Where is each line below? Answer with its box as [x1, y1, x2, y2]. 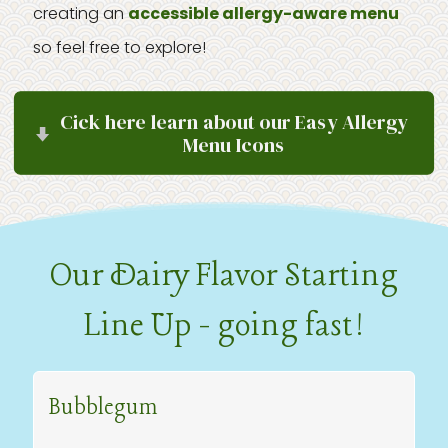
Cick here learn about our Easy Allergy [59, 107, 409, 136]
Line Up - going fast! [84, 305, 364, 347]
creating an [33, 2, 128, 25]
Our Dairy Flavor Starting [50, 255, 398, 297]
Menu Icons [182, 130, 286, 159]
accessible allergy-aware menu [128, 2, 399, 25]
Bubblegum [49, 394, 158, 422]
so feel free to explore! [33, 36, 206, 59]
